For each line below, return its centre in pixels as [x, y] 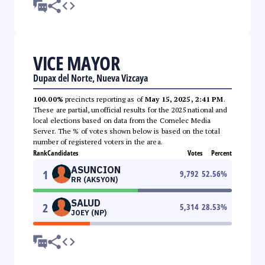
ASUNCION [96, 169]
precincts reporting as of [104, 99]
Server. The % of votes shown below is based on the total [127, 131]
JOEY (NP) [89, 212]
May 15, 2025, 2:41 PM [184, 99]
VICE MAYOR [76, 63]
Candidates [63, 153]
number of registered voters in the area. [98, 141]
